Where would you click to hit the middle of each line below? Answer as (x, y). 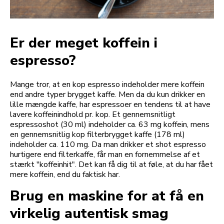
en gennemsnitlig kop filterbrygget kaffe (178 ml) (97, 134)
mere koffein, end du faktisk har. (65, 174)
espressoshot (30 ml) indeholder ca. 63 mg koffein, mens (110, 124)
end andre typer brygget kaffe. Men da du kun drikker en (107, 94)
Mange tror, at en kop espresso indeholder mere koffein (107, 84)
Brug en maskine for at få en (107, 196)
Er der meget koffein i (84, 43)
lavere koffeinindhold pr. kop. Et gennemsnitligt (93, 114)
